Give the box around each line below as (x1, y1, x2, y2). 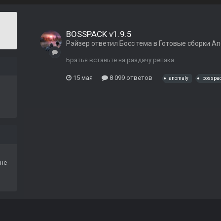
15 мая (73, 74, 93, 81)
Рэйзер (66, 39, 90, 48)
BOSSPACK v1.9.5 (66, 29, 132, 39)
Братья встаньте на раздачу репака (66, 56, 174, 64)
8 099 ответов (108, 74, 152, 81)
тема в (135, 39, 159, 48)
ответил (90, 39, 119, 48)
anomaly (169, 75, 188, 81)
